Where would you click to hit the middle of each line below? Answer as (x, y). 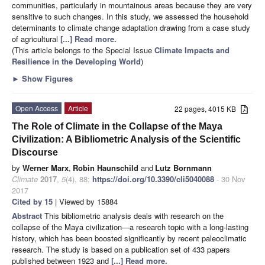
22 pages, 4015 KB (208, 108)
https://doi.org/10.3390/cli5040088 (153, 179)
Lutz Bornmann (183, 167)
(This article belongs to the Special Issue (83, 50)
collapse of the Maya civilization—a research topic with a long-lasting (130, 227)
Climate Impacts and (192, 50)
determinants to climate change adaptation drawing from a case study (131, 27)
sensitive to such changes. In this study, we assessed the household (130, 16)
